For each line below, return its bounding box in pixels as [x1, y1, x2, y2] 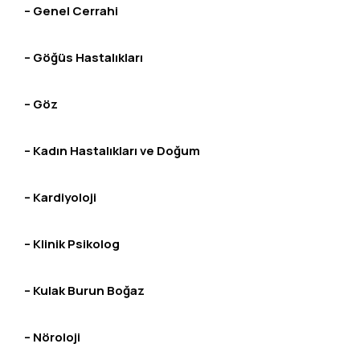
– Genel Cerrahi [24, 2, 118, 20]
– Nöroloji [24, 329, 80, 346]
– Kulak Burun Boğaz [24, 282, 145, 300]
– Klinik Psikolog [24, 235, 120, 253]
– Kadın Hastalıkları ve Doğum [24, 142, 200, 160]
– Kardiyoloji [24, 189, 96, 207]
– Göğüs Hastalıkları [24, 49, 143, 67]
